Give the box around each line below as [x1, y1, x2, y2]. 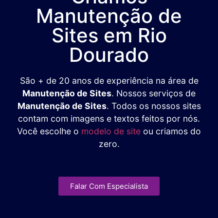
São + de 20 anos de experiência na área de [19, 75, 199, 86]
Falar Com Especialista [70, 181, 148, 191]
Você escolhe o [17, 126, 81, 136]
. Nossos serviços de [111, 88, 196, 98]
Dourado [69, 42, 149, 67]
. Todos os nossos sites [106, 100, 201, 111]
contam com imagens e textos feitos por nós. [18, 113, 200, 124]
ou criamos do [141, 126, 201, 136]
